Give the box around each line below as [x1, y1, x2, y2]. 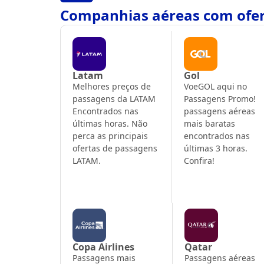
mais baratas [184, 117, 236, 129]
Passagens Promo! [184, 93, 256, 104]
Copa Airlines [72, 240, 134, 253]
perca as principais [72, 130, 148, 141]
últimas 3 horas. [184, 142, 248, 154]
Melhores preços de [72, 80, 151, 92]
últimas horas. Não [72, 117, 147, 129]
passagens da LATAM [72, 93, 156, 104]
